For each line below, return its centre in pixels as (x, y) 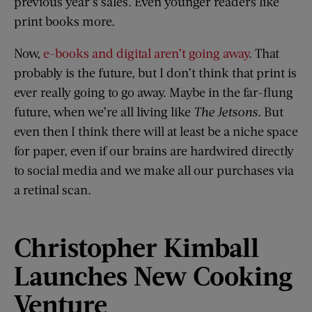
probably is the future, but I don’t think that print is (155, 73)
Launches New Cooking (153, 275)
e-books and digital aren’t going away (146, 53)
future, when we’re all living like (104, 112)
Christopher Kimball (136, 246)
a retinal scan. (53, 190)
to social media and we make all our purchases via (154, 170)
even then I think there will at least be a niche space (156, 131)
